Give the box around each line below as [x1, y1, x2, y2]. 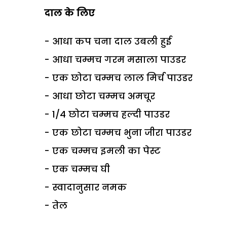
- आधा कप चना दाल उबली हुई [44, 34, 171, 48]
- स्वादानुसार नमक [44, 180, 127, 194]
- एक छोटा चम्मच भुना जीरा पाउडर [44, 126, 192, 139]
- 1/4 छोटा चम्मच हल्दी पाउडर [44, 107, 170, 121]
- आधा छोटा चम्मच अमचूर [44, 89, 155, 102]
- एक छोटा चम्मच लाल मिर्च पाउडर [44, 71, 193, 84]
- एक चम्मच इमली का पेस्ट [44, 144, 161, 157]
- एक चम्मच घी [44, 162, 110, 175]
